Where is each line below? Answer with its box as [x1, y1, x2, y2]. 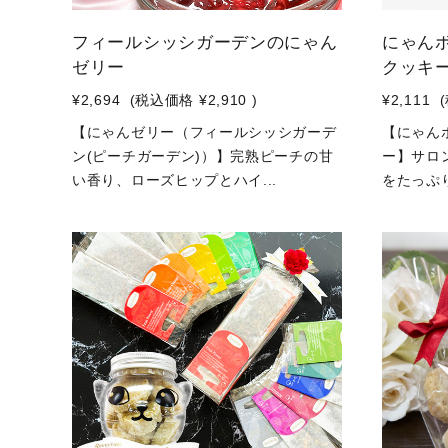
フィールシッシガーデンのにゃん [72, 33, 338, 52]
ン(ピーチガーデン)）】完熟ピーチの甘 [72, 148, 334, 164]
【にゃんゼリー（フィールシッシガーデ [72, 124, 337, 140]
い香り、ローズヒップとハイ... [72, 172, 278, 188]
